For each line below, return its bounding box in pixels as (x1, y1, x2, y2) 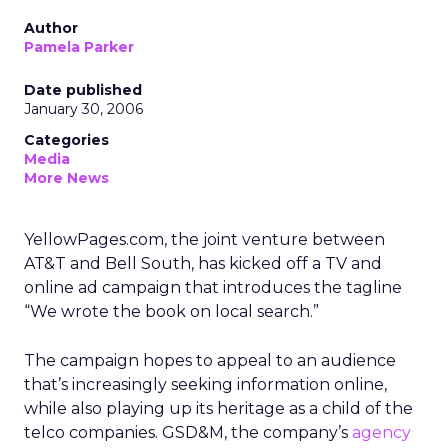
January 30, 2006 (24, 100, 143, 118)
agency (352, 423, 411, 442)
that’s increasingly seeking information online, (24, 375, 387, 394)
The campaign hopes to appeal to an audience (24, 351, 396, 370)
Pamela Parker (24, 38, 134, 56)
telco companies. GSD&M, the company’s (24, 423, 352, 442)
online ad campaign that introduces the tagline (24, 278, 402, 297)
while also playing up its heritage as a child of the (24, 399, 413, 418)
